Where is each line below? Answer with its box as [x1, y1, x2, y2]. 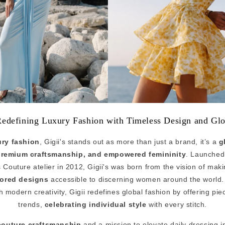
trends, [18, 200, 45, 209]
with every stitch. [146, 200, 207, 209]
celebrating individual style [44, 200, 147, 209]
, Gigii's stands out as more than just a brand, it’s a [39, 138, 219, 146]
